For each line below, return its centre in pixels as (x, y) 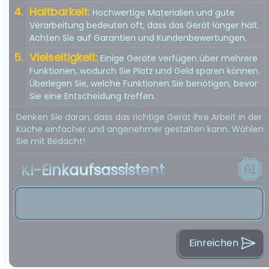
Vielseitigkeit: (64, 57)
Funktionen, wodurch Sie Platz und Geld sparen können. (145, 71)
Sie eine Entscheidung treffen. (92, 96)
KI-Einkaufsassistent (93, 170)
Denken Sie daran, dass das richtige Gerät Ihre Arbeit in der (139, 117)
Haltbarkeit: (60, 12)
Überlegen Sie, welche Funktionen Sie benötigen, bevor (144, 83)
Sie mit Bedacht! (51, 141)
